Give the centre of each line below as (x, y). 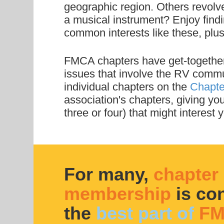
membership (117, 194)
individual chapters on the (127, 87)
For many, (108, 174)
